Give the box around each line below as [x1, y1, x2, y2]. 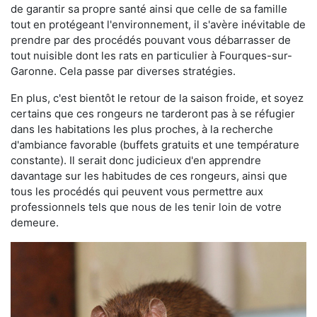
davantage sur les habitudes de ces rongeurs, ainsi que [11, 169, 287, 183]
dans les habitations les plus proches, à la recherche [11, 122, 273, 136]
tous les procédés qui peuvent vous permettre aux [11, 185, 263, 198]
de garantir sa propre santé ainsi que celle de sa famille [11, 2, 287, 16]
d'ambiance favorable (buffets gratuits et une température [11, 138, 299, 151]
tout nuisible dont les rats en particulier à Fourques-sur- [11, 49, 292, 62]
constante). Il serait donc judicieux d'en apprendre [11, 154, 261, 167]
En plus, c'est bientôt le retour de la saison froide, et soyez [11, 91, 304, 105]
